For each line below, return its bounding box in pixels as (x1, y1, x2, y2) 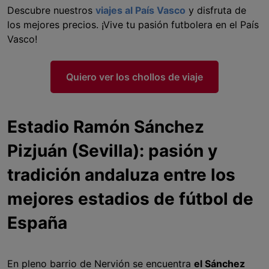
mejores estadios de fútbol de (7, 189, 253, 210)
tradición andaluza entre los (7, 165, 235, 186)
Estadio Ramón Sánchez (7, 116, 204, 138)
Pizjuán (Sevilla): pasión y (7, 141, 217, 162)
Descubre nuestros (7, 4, 95, 17)
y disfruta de (186, 4, 246, 17)
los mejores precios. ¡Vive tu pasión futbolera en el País (7, 19, 259, 31)
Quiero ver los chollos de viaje (66, 71, 203, 83)
